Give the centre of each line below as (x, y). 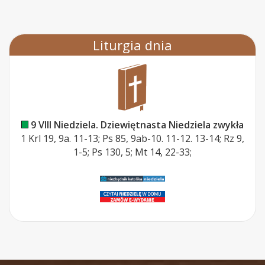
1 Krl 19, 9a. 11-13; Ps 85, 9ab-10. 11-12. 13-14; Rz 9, (132, 138)
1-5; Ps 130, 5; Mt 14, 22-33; (132, 152)
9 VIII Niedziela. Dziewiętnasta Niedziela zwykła (138, 125)
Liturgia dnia (132, 45)
